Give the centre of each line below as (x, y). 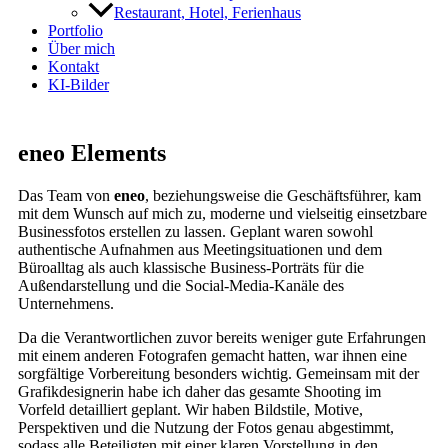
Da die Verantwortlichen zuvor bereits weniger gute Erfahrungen (222, 338)
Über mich (81, 49)
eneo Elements (92, 153)
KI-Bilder (78, 85)
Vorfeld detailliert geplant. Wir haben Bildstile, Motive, (190, 410)
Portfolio (75, 31)
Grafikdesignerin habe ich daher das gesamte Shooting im (199, 392)
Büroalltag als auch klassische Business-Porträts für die (191, 268)
